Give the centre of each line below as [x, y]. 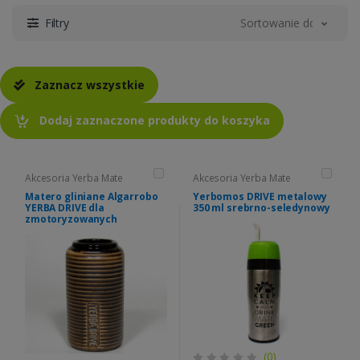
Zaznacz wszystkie [88, 84]
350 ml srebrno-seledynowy [262, 208]
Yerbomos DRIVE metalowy [260, 197]
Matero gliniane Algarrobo [92, 197]
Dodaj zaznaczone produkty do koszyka [153, 121]
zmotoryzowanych [71, 219]
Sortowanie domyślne [297, 23]
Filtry [57, 23]
